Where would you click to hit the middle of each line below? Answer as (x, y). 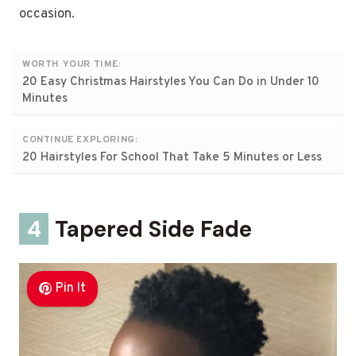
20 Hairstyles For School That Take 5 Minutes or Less (172, 157)
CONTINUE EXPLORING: (80, 139)
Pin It (70, 288)
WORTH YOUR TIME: (72, 64)
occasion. (47, 14)
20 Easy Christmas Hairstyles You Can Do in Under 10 (171, 82)
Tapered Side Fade (151, 229)
